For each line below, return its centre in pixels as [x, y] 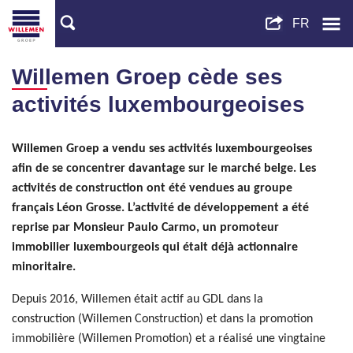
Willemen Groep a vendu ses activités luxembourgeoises [162, 149]
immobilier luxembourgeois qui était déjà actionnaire [155, 247]
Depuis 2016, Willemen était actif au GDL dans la [137, 299]
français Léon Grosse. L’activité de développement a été [160, 208]
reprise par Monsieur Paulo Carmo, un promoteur [145, 228]
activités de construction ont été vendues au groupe [152, 188]
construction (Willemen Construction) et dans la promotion [162, 319]
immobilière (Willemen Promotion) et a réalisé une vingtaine [169, 339]
